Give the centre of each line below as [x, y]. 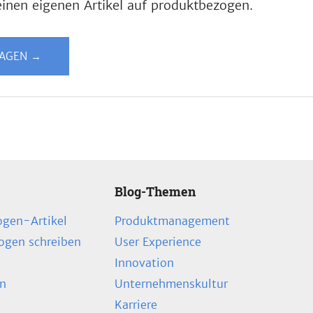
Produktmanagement [172, 221]
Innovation [144, 263]
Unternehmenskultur [171, 284]
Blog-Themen [155, 192]
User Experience [158, 242]
